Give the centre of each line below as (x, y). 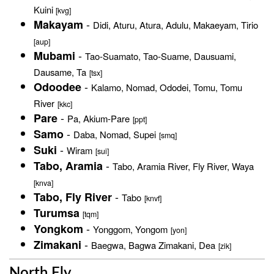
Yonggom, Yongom (130, 229)
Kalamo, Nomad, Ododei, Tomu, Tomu (167, 87)
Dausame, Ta (60, 72)
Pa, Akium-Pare (98, 118)
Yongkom (58, 229)
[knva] (43, 183)
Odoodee (57, 87)
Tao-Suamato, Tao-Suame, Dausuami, (161, 56)
